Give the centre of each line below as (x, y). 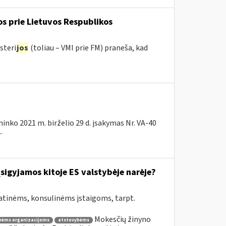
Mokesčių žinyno (122, 219)
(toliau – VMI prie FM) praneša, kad (88, 48)
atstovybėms (73, 220)
